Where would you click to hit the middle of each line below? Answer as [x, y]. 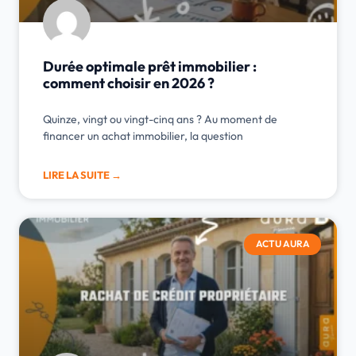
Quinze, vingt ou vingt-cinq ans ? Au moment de [160, 120]
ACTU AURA [282, 244]
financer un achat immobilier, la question [143, 136]
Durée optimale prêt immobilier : [150, 67]
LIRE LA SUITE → [82, 175]
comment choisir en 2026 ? [129, 83]
